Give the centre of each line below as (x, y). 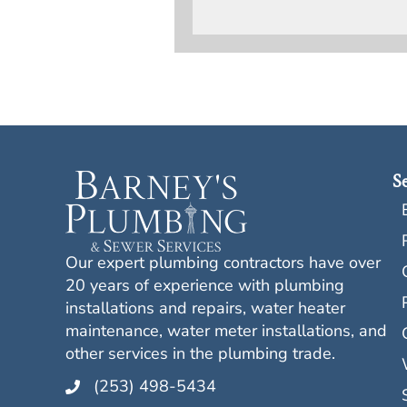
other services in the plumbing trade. (200, 353)
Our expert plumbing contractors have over (223, 262)
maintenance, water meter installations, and (226, 330)
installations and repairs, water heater (205, 308)
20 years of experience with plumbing (205, 285)
